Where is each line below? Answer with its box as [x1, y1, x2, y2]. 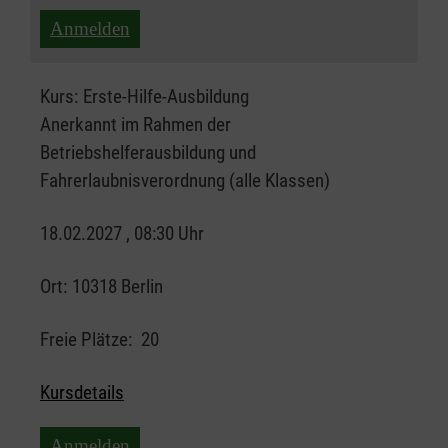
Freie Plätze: [40, 328, 132, 352]
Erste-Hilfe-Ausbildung [83, 85, 249, 109]
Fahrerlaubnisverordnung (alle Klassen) [40, 169, 330, 193]
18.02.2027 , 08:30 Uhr [40, 222, 204, 246]
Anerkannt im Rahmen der [40, 113, 231, 137]
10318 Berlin [72, 275, 163, 299]
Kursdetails [40, 381, 124, 405]
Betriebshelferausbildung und [40, 141, 256, 165]
